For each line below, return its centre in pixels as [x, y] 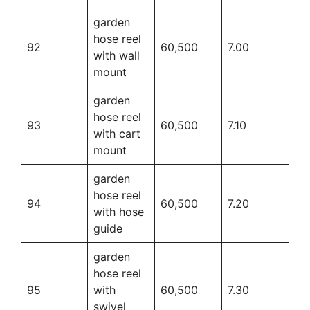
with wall [117, 55]
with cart [117, 133]
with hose [119, 211]
